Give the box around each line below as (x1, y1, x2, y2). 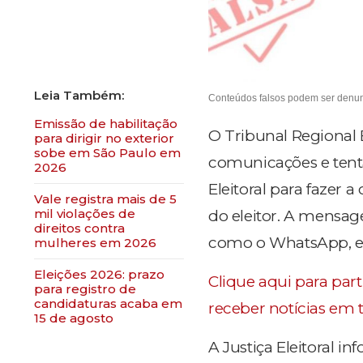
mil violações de (34, 206, 135, 221)
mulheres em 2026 (34, 235, 156, 250)
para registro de (34, 281, 136, 297)
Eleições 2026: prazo (34, 267, 164, 282)
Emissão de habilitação (34, 116, 177, 131)
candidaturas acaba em (34, 296, 182, 311)
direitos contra (34, 220, 125, 236)
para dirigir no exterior (34, 130, 174, 146)
